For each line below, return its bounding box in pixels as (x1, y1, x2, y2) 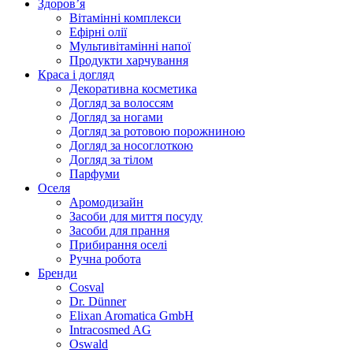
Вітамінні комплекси (69, 11, 181, 24)
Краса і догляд (38, 68, 114, 81)
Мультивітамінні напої (69, 39, 191, 53)
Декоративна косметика (69, 82, 197, 95)
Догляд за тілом (69, 153, 153, 166)
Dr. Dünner (69, 295, 126, 308)
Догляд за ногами (69, 110, 163, 124)
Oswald (69, 337, 108, 351)
